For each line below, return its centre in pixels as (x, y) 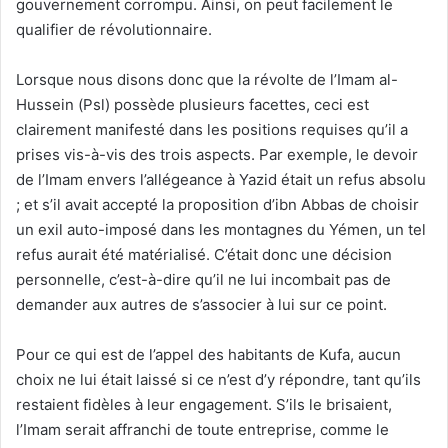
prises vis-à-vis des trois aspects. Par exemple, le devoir (217, 155)
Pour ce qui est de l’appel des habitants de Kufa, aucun (208, 355)
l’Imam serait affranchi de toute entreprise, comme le (202, 430)
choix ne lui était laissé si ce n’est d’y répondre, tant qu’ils (218, 380)
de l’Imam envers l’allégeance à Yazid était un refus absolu (221, 180)
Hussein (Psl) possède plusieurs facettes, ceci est (192, 105)
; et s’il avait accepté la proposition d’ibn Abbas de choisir (217, 205)
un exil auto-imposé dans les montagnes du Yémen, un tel (221, 230)
